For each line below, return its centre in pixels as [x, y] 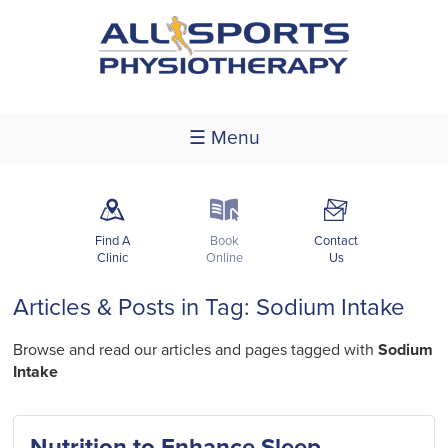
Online [224, 257]
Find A [112, 240]
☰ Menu [224, 137]
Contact [336, 240]
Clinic [112, 257]
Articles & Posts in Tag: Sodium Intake [209, 307]
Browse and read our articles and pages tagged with [196, 349]
